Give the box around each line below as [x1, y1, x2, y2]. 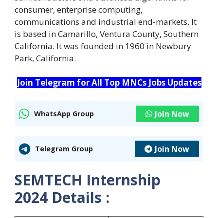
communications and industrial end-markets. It [15, 16, 197, 27]
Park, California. [15, 52, 76, 64]
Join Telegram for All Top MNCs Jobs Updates [17, 77, 201, 89]
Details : [52, 187, 109, 207]
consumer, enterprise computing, [15, 3, 143, 15]
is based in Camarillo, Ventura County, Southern [15, 28, 199, 39]
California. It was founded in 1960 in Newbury [15, 40, 191, 52]
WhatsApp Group [34, 109, 94, 119]
